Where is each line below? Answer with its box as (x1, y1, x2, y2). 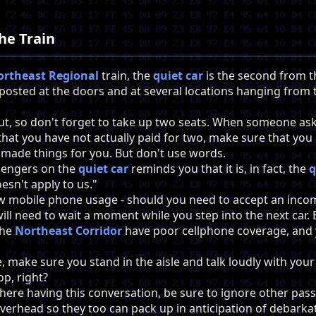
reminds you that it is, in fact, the (128, 161, 309, 177)
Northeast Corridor (15, 223, 122, 239)
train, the (99, 68, 153, 84)
